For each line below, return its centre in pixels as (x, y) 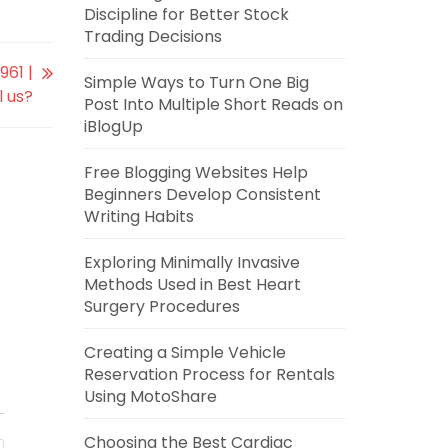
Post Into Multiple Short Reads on (213, 104)
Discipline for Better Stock (186, 14)
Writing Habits (138, 216)
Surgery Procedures (161, 306)
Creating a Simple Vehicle (184, 352)
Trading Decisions (152, 36)
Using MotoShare (150, 396)
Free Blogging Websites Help (195, 172)
